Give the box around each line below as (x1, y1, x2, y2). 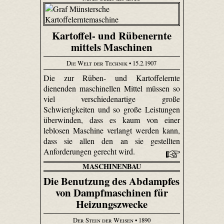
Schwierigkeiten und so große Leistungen (43, 104, 180, 115)
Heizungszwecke (75, 196, 147, 212)
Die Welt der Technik (66, 58, 128, 67)
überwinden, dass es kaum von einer (43, 114, 180, 125)
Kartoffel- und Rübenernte (51, 28, 171, 43)
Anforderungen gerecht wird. (43, 146, 137, 157)
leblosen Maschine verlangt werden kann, (43, 125, 180, 136)
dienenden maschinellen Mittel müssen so (43, 83, 180, 94)
